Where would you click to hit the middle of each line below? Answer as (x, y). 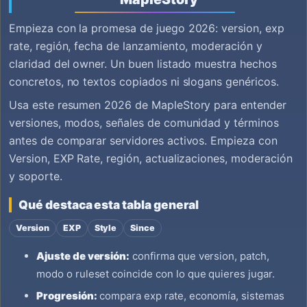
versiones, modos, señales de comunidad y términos (144, 122)
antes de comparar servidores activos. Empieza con (143, 140)
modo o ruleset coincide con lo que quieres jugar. (156, 273)
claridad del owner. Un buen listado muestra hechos (143, 63)
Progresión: (67, 296)
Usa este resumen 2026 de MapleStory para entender (148, 105)
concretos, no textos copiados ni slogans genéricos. (144, 81)
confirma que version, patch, (199, 256)
